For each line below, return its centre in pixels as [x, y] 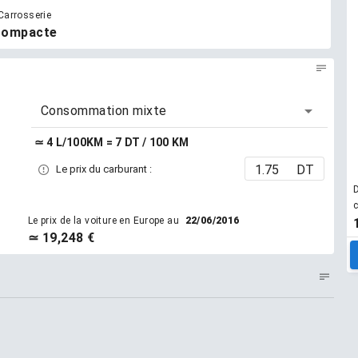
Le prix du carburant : [102, 169]
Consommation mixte [103, 111]
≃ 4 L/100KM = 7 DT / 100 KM [111, 142]
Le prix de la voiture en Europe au [105, 221]
